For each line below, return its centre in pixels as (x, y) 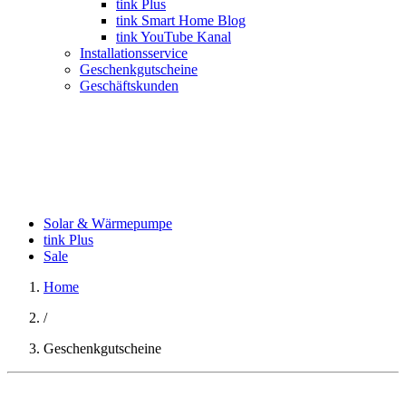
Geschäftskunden (129, 86)
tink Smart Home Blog (181, 20)
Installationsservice (134, 53)
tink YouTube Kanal (174, 37)
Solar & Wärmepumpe (108, 223)
